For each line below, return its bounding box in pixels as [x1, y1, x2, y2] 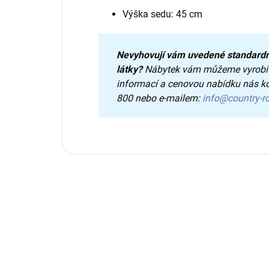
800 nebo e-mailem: [116, 92, 202, 104]
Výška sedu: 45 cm [122, 8, 202, 20]
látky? [116, 64, 145, 76]
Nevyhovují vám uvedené [116, 49, 227, 61]
